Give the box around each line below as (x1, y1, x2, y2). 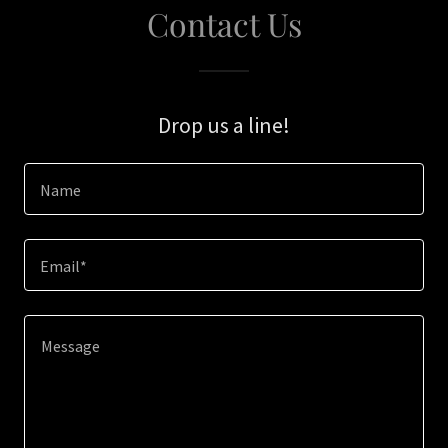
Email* (40, 256, 87, 277)
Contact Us (146, 2, 302, 45)
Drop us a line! (158, 111, 290, 139)
